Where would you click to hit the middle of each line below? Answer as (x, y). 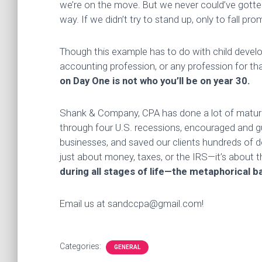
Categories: (81, 246)
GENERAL (127, 247)
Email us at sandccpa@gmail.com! (132, 204)
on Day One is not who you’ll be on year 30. (155, 81)
